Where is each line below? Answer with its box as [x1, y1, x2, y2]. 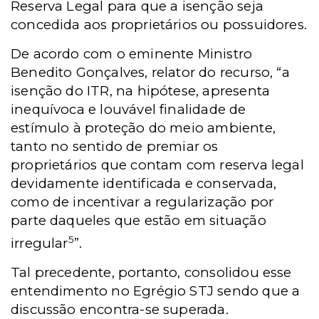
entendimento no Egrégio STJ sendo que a [11, 283, 300, 300]
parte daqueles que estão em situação [11, 211, 266, 229]
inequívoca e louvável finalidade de [11, 100, 246, 117]
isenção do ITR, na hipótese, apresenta [11, 82, 271, 99]
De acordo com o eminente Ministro [11, 45, 253, 62]
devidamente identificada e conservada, [11, 174, 277, 192]
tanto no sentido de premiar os [11, 137, 219, 155]
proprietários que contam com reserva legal [11, 156, 304, 173]
